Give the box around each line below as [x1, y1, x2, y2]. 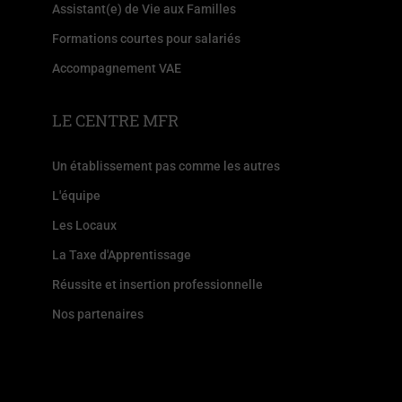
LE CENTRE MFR [52, 109, 179, 131]
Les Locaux [52, 217, 118, 232]
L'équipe [52, 188, 101, 203]
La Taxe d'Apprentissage [52, 247, 192, 262]
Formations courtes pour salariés [52, 31, 241, 46]
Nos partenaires [52, 306, 144, 321]
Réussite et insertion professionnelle [52, 276, 264, 292]
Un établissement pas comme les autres [52, 158, 281, 173]
